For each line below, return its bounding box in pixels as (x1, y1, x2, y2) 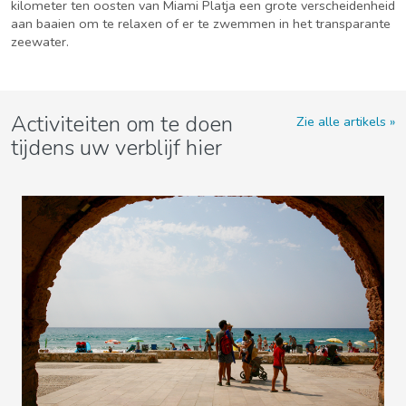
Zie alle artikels (295, 112, 386, 130)
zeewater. (11, 33, 72, 51)
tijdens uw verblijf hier (11, 133, 222, 162)
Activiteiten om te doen (11, 110, 233, 139)
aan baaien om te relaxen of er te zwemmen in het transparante (11, 14, 391, 33)
